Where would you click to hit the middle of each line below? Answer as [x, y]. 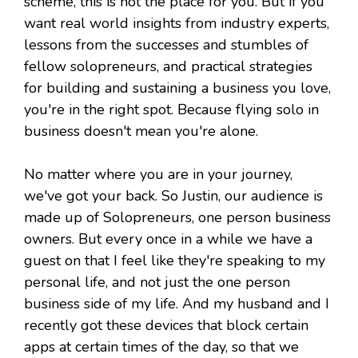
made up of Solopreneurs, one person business [177, 218]
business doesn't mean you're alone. [141, 131]
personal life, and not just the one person [157, 282]
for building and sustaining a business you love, [177, 88]
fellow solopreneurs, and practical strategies [168, 67]
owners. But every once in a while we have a [168, 239]
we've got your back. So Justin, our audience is [173, 196]
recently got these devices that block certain [166, 326]
